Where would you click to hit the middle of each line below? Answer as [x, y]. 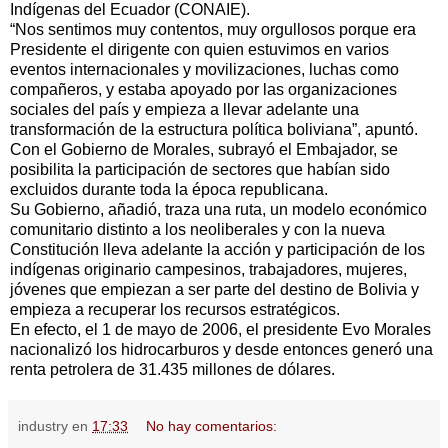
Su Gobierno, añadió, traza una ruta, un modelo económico [218, 210]
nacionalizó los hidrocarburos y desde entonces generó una [221, 350]
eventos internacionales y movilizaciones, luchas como [204, 70]
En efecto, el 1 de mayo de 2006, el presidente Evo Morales [220, 330]
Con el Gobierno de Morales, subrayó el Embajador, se [204, 150]
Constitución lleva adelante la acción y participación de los [217, 250]
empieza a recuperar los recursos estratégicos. [175, 310]
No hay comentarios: [212, 426]
